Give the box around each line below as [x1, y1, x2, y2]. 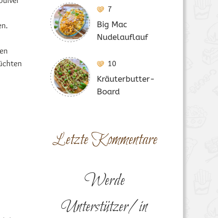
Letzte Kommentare [52, 129, 157, 151]
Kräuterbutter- [96, 74, 155, 84]
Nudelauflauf [96, 32, 148, 42]
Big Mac [96, 19, 127, 29]
